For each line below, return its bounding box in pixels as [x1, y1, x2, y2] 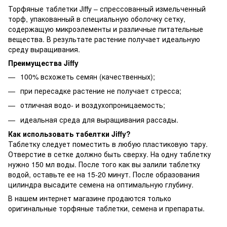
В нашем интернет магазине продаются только [8, 193, 171, 204]
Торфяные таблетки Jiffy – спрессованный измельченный [8, 3, 206, 14]
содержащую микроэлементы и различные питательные [8, 23, 203, 34]
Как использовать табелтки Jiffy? [8, 129, 131, 139]
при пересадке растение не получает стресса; [20, 85, 181, 96]
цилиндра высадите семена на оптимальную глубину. [8, 179, 194, 190]
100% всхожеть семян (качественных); [20, 71, 155, 82]
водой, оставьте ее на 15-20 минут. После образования [8, 169, 200, 180]
